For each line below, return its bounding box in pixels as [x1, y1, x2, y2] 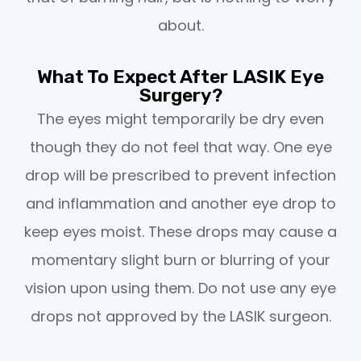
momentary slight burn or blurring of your [31, 249, 330, 270]
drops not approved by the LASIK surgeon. [30, 305, 331, 326]
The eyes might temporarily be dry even [37, 108, 324, 129]
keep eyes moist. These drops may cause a [24, 221, 337, 242]
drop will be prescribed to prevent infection [25, 164, 336, 185]
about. [157, 15, 204, 35]
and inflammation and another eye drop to [25, 193, 336, 214]
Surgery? [139, 83, 222, 106]
